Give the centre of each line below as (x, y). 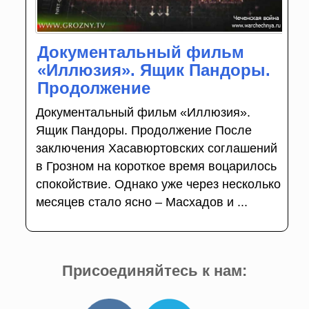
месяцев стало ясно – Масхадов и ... (141, 202)
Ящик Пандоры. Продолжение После (143, 131)
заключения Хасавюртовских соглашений (156, 149)
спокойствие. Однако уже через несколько (158, 185)
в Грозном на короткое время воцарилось (156, 167)
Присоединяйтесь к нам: (154, 271)
